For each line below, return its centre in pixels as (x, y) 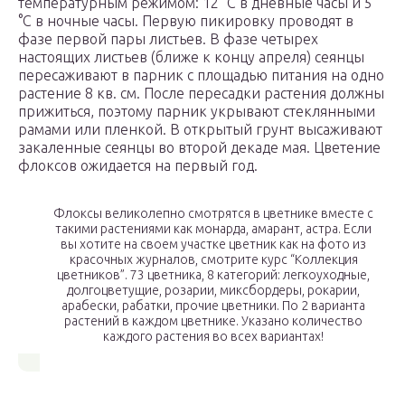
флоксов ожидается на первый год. (138, 166)
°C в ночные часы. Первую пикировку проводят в (186, 21)
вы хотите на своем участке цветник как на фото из (213, 245)
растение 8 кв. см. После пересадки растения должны (201, 94)
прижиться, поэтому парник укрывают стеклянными (197, 112)
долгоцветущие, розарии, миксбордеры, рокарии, (213, 291)
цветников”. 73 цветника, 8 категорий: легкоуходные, (213, 275)
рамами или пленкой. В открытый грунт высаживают (200, 130)
